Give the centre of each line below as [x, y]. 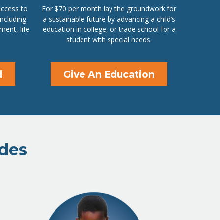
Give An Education [109, 74]
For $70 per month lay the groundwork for [109, 9]
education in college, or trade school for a [109, 29]
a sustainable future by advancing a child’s [109, 19]
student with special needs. [109, 40]
